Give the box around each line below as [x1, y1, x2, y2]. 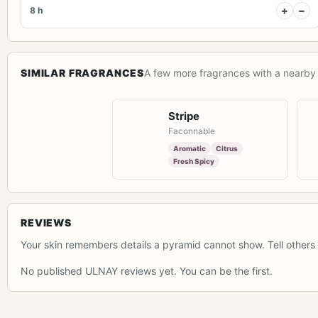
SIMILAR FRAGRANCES [21, 66, 145, 79]
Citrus [216, 144, 238, 153]
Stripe [168, 109, 199, 123]
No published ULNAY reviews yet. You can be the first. [21, 264, 273, 277]
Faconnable [168, 126, 215, 136]
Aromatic [173, 144, 206, 153]
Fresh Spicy [173, 157, 214, 165]
